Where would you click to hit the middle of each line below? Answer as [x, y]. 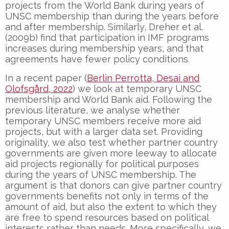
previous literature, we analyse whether [93, 110]
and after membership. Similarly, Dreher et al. [104, 27]
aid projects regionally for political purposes [102, 164]
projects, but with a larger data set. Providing [104, 131]
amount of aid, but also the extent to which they [111, 207]
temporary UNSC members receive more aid [103, 121]
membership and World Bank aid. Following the [109, 99]
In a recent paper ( [46, 78]
